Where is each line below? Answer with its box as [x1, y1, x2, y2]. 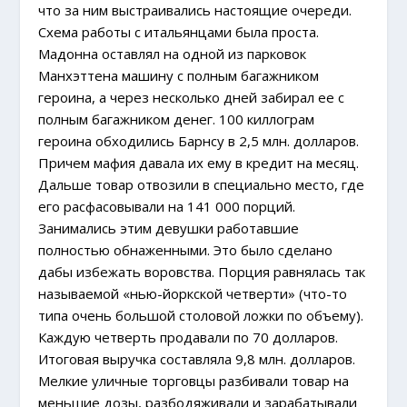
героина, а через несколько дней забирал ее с [38, 88, 345, 107]
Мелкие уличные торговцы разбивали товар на [38, 372, 350, 391]
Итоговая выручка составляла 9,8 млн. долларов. [38, 350, 356, 369]
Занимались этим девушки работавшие [38, 219, 300, 238]
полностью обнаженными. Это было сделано [38, 241, 333, 260]
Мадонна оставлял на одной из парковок [38, 45, 307, 64]
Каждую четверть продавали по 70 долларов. [38, 328, 339, 347]
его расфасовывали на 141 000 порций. [38, 197, 296, 216]
